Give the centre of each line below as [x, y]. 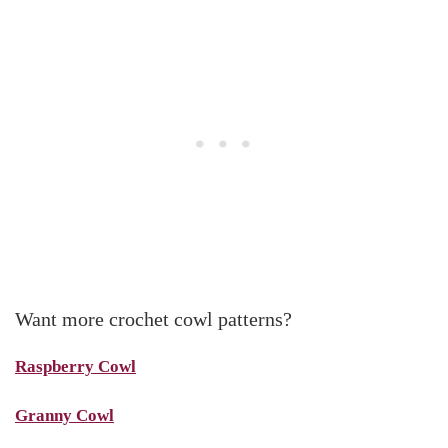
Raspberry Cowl [75, 366]
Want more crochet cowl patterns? [153, 318]
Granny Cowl [64, 415]
